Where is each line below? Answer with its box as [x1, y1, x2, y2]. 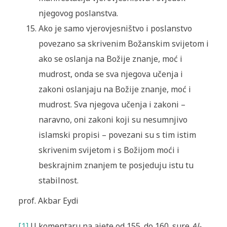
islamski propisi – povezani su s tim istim [38, 129, 196, 141]
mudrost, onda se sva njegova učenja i [38, 68, 183, 80]
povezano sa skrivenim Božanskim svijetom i [38, 38, 209, 50]
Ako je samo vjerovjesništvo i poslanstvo [38, 23, 192, 34]
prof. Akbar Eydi [18, 195, 79, 207]
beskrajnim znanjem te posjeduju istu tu [38, 160, 194, 171]
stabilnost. [38, 175, 79, 186]
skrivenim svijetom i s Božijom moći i [38, 144, 179, 156]
